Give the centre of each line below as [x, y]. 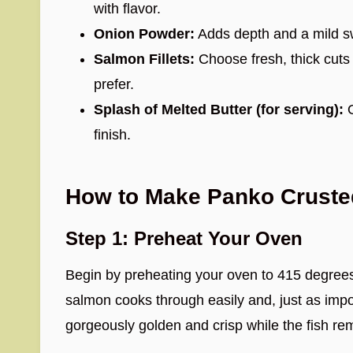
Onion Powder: [144, 34]
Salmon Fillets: [144, 59]
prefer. [114, 84]
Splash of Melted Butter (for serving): [219, 110]
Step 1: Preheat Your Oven [184, 238]
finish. [112, 135]
